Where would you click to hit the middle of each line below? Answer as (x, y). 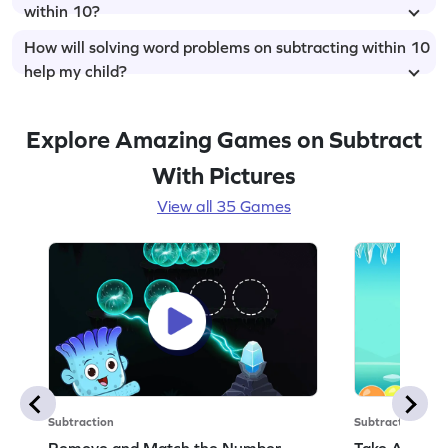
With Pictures (224, 175)
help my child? (75, 70)
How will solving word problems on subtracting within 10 (227, 46)
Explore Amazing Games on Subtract (224, 139)
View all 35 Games (224, 205)
